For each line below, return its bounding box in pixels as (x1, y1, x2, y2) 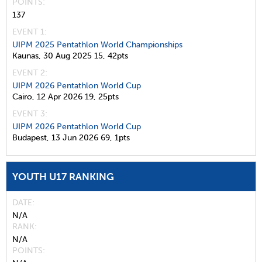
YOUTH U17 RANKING (12, 170, 114, 182)
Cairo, (12, 91, 35, 102)
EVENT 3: (12, 108, 47, 119)
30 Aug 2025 (43, 50, 92, 61)
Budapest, (12, 132, 49, 143)
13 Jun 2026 (51, 132, 98, 143)
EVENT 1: (12, 26, 47, 37)
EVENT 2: (12, 67, 47, 78)
